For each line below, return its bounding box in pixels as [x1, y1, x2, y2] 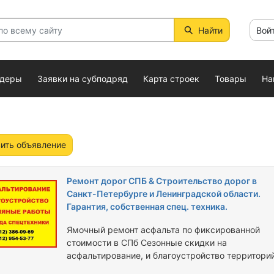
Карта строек [143, 73, 199, 84]
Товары [215, 73, 246, 84]
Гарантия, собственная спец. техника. [66, 201, 228, 212]
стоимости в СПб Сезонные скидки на [66, 237, 141, 248]
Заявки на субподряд [37, 73, 128, 84]
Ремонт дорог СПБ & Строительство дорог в [66, 176, 257, 186]
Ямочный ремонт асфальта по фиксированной [66, 224, 260, 235]
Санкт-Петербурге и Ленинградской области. [66, 188, 261, 199]
